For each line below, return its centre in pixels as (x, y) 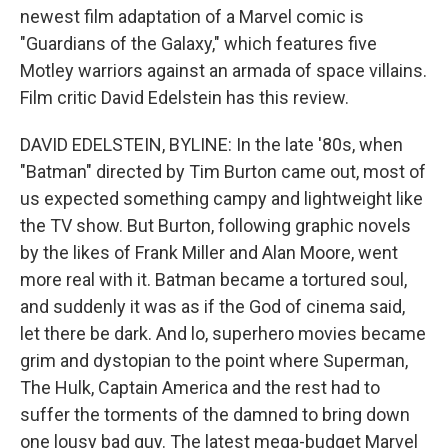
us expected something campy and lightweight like (221, 198)
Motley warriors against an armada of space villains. (223, 70)
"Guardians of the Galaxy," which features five (198, 43)
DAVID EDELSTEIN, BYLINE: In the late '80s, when (211, 144)
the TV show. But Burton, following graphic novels (215, 225)
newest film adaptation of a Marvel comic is (192, 16)
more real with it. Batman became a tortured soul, (213, 279)
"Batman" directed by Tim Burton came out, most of (223, 171)
